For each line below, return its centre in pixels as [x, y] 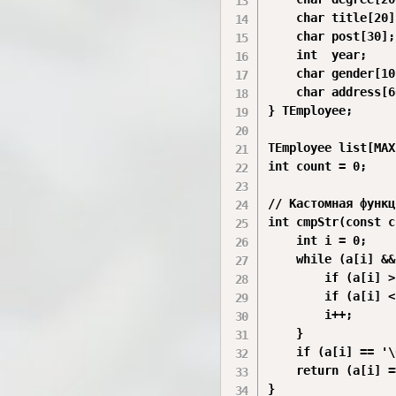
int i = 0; [318, 240]
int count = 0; [318, 166]
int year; [318, 55]
